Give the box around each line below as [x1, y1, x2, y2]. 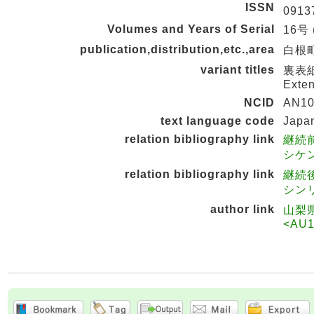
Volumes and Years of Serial [107, 23, 275, 35]
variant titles [200, 64, 275, 76]
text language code [161, 115, 275, 127]
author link [210, 203, 275, 215]
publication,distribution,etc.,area [80, 43, 275, 55]
